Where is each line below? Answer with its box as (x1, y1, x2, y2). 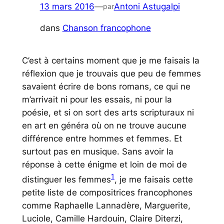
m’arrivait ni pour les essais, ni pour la (21, 94, 172, 105)
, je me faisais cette (114, 174, 193, 184)
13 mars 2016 (39, 1, 94, 12)
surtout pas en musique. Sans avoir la (21, 146, 173, 157)
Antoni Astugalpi (113, 1, 180, 12)
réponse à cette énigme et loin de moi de (21, 159, 187, 170)
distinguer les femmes (21, 174, 111, 184)
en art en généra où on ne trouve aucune (21, 120, 186, 131)
